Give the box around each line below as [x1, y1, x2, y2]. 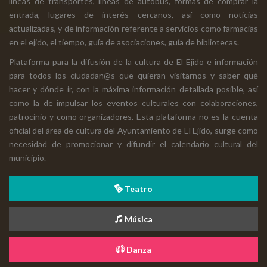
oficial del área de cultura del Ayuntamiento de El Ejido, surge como [9, 125, 258, 135]
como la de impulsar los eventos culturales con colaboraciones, [9, 97, 258, 108]
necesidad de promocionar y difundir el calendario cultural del [9, 138, 258, 149]
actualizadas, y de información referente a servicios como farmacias [9, 23, 258, 33]
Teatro [123, 183, 153, 194]
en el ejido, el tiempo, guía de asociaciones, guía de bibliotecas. [9, 36, 239, 47]
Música [123, 213, 153, 224]
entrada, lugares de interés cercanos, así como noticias [9, 9, 258, 20]
